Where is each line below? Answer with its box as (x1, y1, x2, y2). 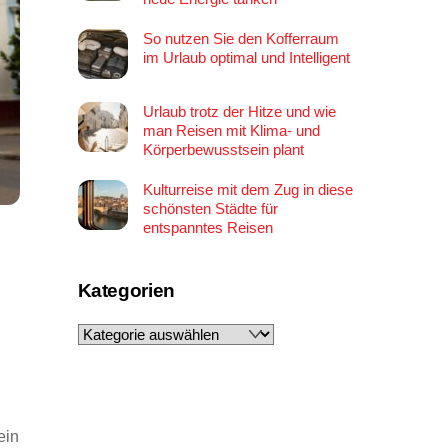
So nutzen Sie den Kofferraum (142, 29, 339, 47)
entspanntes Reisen (142, 218, 273, 236)
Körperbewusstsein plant (142, 140, 304, 158)
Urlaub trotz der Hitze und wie (142, 102, 336, 120)
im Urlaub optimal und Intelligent (142, 48, 350, 66)
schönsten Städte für (142, 199, 278, 217)
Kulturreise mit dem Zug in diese (142, 180, 353, 198)
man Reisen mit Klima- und (142, 121, 320, 139)
